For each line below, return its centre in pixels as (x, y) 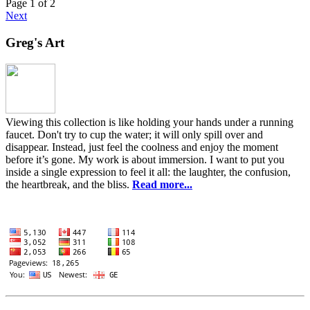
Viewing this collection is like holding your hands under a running (149, 122)
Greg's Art (35, 42)
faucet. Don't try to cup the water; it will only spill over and (134, 134)
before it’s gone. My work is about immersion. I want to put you (145, 159)
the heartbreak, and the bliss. (69, 184)
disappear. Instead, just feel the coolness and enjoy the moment (142, 147)
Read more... (162, 184)
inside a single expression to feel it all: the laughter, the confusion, (148, 172)
